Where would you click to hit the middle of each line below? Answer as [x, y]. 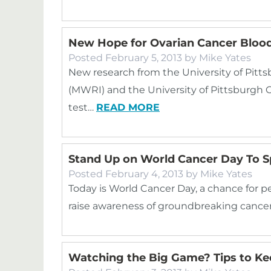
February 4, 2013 [144, 174]
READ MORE [128, 107]
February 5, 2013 [144, 58]
